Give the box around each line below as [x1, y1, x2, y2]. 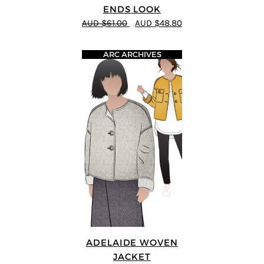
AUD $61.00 [81, 18, 127, 28]
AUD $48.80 [135, 18, 183, 28]
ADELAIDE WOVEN [85, 237, 179, 249]
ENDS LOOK [103, 3, 161, 15]
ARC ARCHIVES [103, 50, 161, 60]
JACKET [113, 251, 151, 263]
